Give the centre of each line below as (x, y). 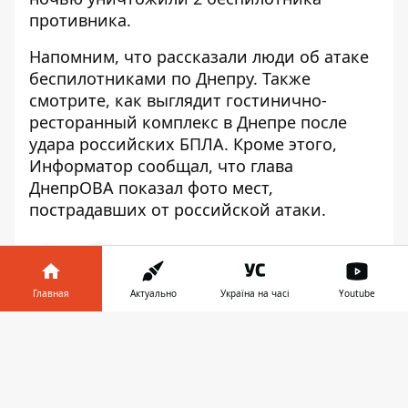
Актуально (153, 293)
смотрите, (72, 100)
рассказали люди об (240, 56)
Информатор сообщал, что (140, 165)
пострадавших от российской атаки (175, 209)
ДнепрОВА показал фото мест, (151, 187)
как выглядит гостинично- (221, 100)
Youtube (357, 293)
